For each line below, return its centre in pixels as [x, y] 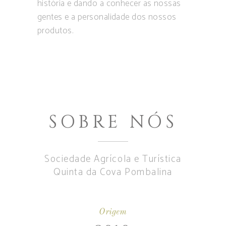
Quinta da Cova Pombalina [113, 173]
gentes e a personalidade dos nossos [107, 17]
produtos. [55, 31]
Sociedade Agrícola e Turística [113, 159]
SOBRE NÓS [113, 123]
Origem [113, 212]
